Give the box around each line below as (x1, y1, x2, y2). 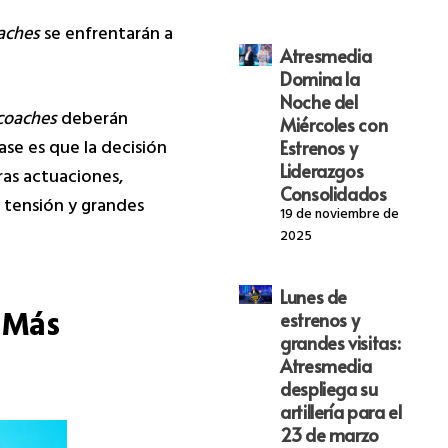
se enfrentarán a (40, 18, 173, 53)
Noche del (279, 88, 358, 114)
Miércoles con (279, 111, 388, 137)
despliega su (279, 375, 378, 401)
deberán (57, 103, 128, 138)
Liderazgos (279, 157, 364, 183)
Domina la (279, 65, 360, 91)
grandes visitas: (279, 329, 401, 355)
